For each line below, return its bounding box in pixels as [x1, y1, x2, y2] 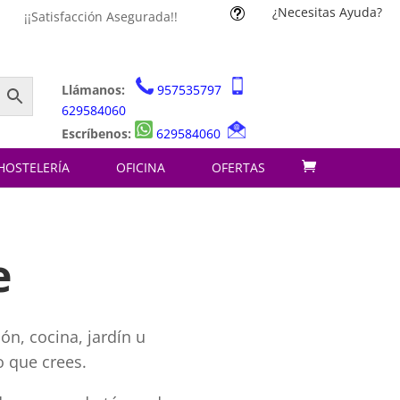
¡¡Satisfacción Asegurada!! [23, 8, 178, 25]
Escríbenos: [61, 125, 131, 142]
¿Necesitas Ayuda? [271, 4, 382, 21]
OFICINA [116, 159, 165, 177]
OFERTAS [212, 159, 265, 177]
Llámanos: [61, 81, 129, 98]
